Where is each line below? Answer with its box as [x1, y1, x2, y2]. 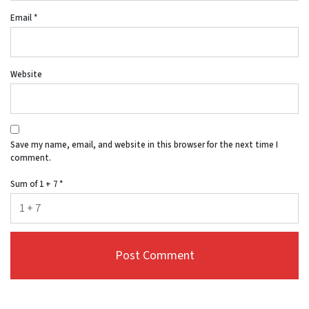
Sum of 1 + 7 [10, 177, 59, 190]
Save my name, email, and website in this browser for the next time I [10, 139, 278, 152]
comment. [10, 152, 51, 165]
